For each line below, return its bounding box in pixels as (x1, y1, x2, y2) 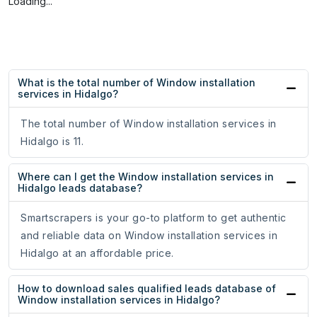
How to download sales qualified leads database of (18, 282, 276, 295)
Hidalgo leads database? (18, 182, 142, 195)
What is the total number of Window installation (18, 76, 255, 89)
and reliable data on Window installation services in (21, 229, 277, 242)
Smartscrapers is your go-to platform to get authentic (21, 212, 287, 224)
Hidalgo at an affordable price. (21, 247, 174, 260)
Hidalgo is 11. (21, 135, 83, 148)
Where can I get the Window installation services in (18, 171, 274, 183)
